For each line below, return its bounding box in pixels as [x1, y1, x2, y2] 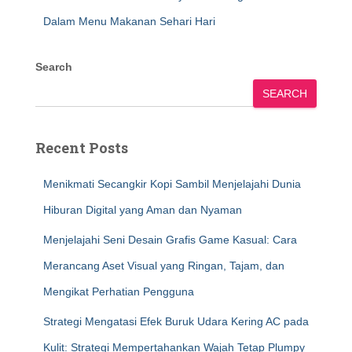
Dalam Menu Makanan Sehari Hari [43, 15, 215, 27]
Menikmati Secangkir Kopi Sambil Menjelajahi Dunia [43, 178, 301, 190]
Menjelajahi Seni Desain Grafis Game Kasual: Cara [43, 233, 297, 246]
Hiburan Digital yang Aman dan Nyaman [43, 203, 242, 216]
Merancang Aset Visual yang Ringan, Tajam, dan [43, 259, 284, 272]
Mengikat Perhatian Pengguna [43, 285, 194, 298]
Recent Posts [35, 138, 128, 157]
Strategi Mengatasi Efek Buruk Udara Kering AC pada [43, 315, 309, 328]
